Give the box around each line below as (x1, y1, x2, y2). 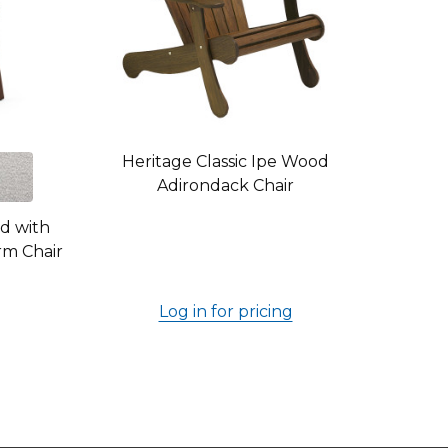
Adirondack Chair (157, 176, 294, 195)
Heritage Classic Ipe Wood (122, 152, 329, 171)
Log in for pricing (158, 302, 293, 321)
